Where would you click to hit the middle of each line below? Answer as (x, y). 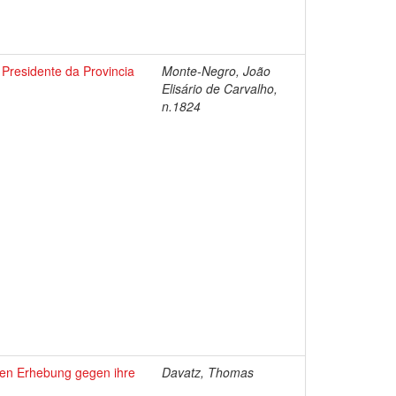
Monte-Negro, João (216, 71)
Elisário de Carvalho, (220, 88)
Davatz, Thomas (208, 372)
